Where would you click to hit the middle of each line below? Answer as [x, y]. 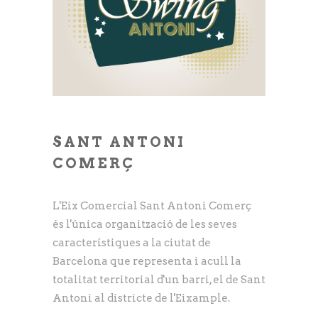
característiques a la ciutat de [132, 242]
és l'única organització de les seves [145, 224]
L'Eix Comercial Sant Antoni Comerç [152, 205]
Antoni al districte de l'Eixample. [141, 298]
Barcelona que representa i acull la [147, 261]
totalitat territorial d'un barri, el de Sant [159, 279]
